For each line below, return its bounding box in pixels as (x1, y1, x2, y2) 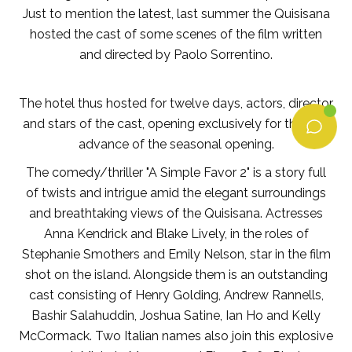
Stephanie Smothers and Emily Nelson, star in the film (21, 246, 331, 262)
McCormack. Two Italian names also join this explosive (19, 328, 333, 343)
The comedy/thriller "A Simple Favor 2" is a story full (26, 164, 326, 180)
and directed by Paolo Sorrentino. (79, 46, 273, 62)
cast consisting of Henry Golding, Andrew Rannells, (28, 287, 324, 302)
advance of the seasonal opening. (78, 136, 274, 152)
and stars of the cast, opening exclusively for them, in (22, 115, 330, 131)
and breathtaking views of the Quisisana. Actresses (29, 205, 323, 221)
